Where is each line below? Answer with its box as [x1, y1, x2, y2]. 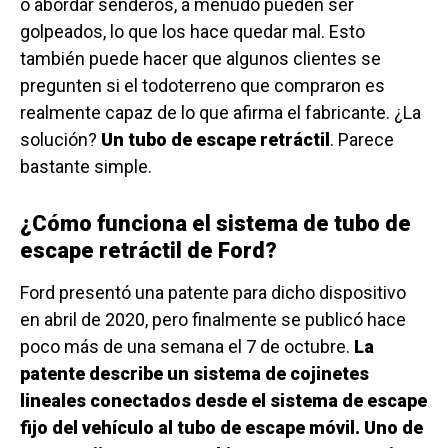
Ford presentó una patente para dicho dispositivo [20, 282, 406, 304]
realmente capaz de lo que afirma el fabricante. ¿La [20, 102, 421, 124]
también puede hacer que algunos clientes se [20, 48, 381, 70]
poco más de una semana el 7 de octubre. [20, 336, 354, 358]
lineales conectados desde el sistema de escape [20, 390, 427, 412]
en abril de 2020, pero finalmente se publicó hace [20, 309, 406, 331]
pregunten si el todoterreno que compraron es [20, 75, 385, 97]
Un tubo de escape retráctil [101, 129, 330, 151]
